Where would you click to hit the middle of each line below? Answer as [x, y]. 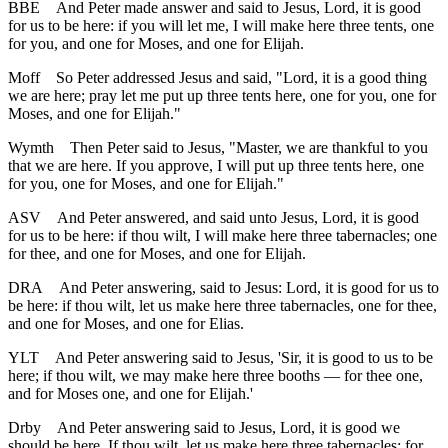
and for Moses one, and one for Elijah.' [130, 393]
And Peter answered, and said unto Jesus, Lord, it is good [238, 217]
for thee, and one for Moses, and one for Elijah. [157, 253]
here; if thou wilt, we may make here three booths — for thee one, [215, 375]
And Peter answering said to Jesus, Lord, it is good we [228, 427]
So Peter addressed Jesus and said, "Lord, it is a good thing [241, 77]
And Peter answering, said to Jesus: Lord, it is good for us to [249, 287]
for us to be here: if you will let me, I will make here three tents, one [221, 25]
